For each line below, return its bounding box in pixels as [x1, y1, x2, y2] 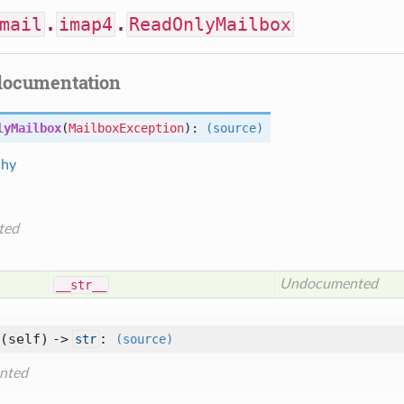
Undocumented [280, 277, 378, 291]
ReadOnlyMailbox [129, 14, 291, 35]
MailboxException [69, 121, 184, 135]
